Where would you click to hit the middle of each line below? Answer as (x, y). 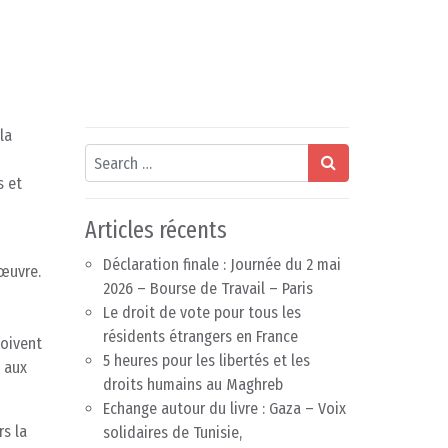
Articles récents (156, 230)
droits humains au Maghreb (193, 385)
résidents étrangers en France (200, 337)
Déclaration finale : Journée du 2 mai (222, 265)
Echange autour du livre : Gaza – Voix (224, 409)
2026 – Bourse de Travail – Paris (208, 289)
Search (106, 155)
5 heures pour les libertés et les (206, 361)
